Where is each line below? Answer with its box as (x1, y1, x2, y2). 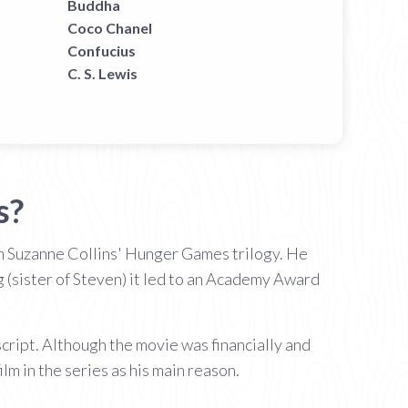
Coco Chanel (66, 19, 152, 36)
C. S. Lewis (66, 65, 138, 82)
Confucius (66, 42, 136, 59)
